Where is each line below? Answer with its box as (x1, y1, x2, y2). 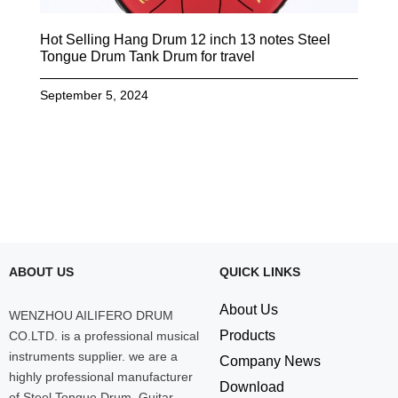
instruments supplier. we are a (9, 349, 178, 363)
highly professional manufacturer (9, 370, 193, 384)
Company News (219, 354, 321, 370)
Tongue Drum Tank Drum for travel (39, 49, 255, 65)
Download (219, 379, 284, 395)
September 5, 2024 (39, 88, 148, 103)
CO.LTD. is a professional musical (9, 329, 199, 343)
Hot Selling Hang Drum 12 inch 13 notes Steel (39, 32, 330, 48)
